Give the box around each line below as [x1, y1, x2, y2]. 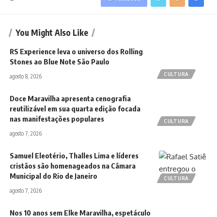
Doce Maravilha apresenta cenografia [10, 93, 131, 103]
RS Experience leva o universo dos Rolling [10, 46, 143, 56]
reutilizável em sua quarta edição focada [10, 104, 140, 113]
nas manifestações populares [10, 114, 104, 123]
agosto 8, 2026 [10, 72, 42, 80]
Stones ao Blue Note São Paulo [10, 57, 109, 66]
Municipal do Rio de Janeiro [10, 171, 97, 180]
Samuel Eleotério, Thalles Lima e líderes [10, 151, 139, 160]
